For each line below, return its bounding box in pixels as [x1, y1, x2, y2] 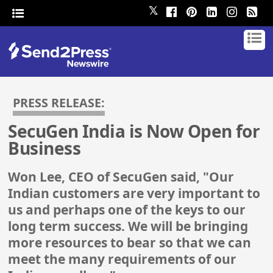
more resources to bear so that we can [8, 234, 252, 252]
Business [8, 136, 80, 160]
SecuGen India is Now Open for [8, 119, 260, 143]
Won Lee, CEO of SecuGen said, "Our [8, 168, 235, 186]
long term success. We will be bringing [8, 218, 249, 235]
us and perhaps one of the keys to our [8, 201, 246, 219]
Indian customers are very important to [8, 185, 261, 202]
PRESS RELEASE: [13, 94, 105, 111]
